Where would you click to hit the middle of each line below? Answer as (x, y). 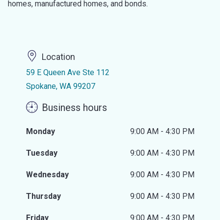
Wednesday (47, 175)
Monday (40, 131)
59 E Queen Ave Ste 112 (68, 72)
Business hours (74, 108)
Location (58, 57)
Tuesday (41, 153)
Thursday (43, 196)
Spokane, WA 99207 (60, 86)
